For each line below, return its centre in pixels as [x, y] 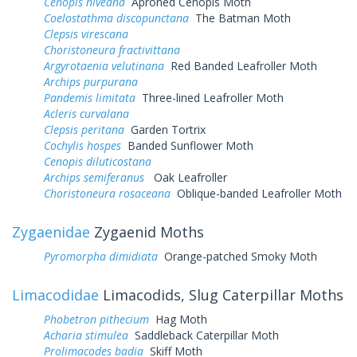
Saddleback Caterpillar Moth [204, 335]
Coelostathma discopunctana [116, 18]
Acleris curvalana [86, 113]
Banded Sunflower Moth [187, 145]
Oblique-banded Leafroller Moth [256, 193]
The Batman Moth [240, 18]
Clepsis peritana [84, 129]
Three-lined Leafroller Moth [210, 97]
